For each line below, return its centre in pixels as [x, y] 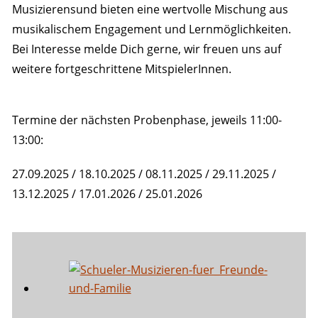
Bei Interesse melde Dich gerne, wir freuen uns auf [146, 49]
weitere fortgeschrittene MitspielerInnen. [121, 68]
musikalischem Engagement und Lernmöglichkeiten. [151, 29]
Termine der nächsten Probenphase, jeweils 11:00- [147, 120]
